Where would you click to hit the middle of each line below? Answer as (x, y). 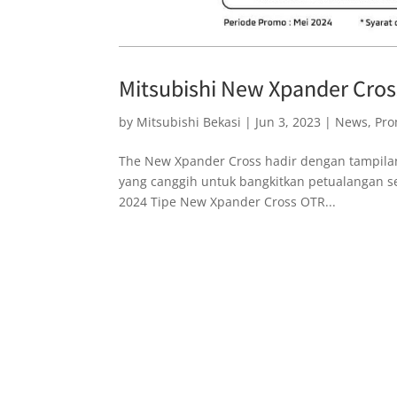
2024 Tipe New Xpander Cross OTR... (228, 201)
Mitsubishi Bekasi (189, 121)
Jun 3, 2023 (288, 121)
